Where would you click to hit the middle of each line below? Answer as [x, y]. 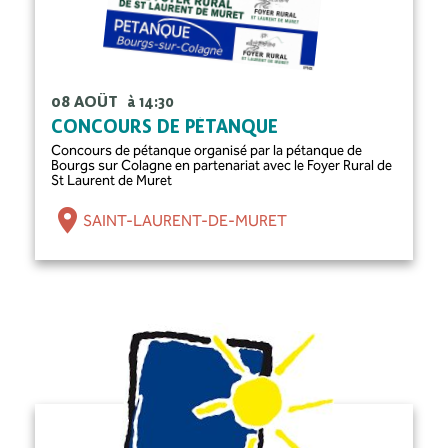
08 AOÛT [87, 103]
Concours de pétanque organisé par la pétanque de [207, 151]
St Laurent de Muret [112, 181]
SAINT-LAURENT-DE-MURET [185, 220]
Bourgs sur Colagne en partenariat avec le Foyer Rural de [222, 166]
